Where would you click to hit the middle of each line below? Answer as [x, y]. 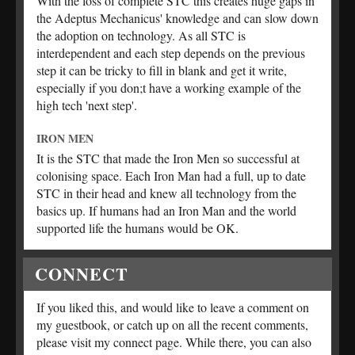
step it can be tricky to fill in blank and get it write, [162, 71]
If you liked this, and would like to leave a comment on [173, 307]
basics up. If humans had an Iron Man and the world [166, 211]
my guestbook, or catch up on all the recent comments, [172, 325]
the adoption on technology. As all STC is [141, 36]
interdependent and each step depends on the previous [171, 53]
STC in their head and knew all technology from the [166, 193]
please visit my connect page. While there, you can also [174, 342]
